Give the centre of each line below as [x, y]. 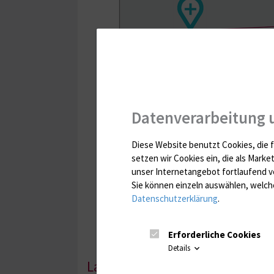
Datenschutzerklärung [174, 198]
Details [180, 248]
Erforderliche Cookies [214, 234]
